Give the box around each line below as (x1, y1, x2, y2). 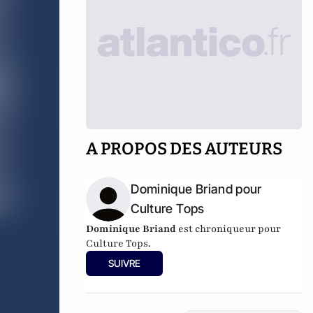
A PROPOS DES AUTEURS (86, 139, 283, 159)
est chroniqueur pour (176, 222, 282, 235)
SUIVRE (108, 257, 141, 269)
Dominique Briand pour (131, 182, 262, 196)
